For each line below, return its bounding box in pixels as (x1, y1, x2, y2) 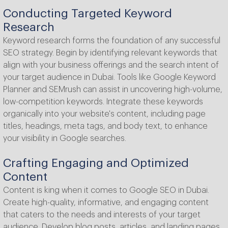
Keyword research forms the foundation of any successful (3, 37, 220, 45)
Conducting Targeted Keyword (3, 8, 172, 20)
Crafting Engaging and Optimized (3, 157, 189, 169)
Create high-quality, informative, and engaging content (3, 198, 209, 207)
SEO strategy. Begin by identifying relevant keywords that (3, 49, 217, 58)
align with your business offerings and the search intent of (3, 61, 219, 70)
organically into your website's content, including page (3, 110, 206, 119)
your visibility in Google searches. (3, 134, 126, 143)
